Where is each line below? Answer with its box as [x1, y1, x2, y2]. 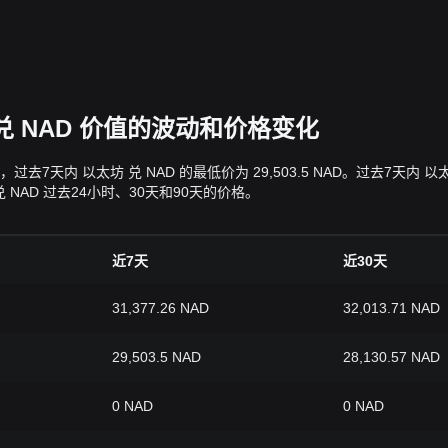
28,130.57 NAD [343, 349, 440, 365]
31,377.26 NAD [112, 300, 209, 316]
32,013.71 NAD [343, 300, 440, 316]
